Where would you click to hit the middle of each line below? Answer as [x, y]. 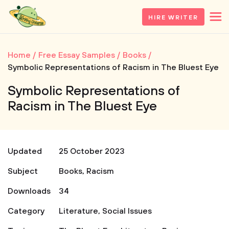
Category [26, 211]
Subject [23, 171]
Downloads [29, 191]
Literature [78, 211]
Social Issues [127, 211]
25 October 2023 [92, 151]
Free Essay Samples [77, 55]
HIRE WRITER [173, 17]
